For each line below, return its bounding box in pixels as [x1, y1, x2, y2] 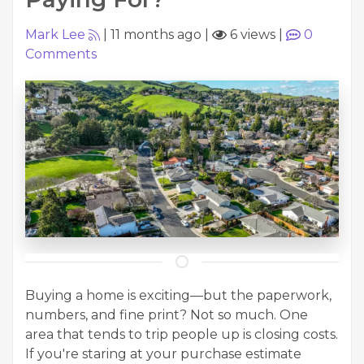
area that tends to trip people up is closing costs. [25, 327, 338, 342]
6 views [227, 27, 275, 42]
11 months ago [110, 27, 201, 42]
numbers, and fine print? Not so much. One [25, 307, 308, 323]
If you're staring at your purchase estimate [25, 346, 301, 362]
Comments [25, 46, 97, 62]
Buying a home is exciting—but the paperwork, [25, 288, 331, 303]
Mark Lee [25, 27, 85, 42]
